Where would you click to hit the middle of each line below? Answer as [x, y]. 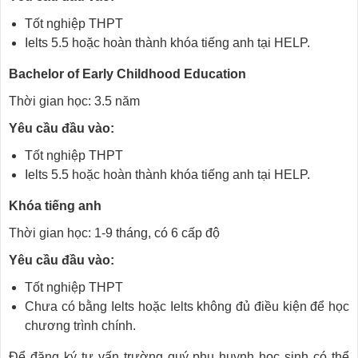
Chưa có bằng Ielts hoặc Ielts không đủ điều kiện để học [187, 306]
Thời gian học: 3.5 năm [74, 101]
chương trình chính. [80, 326]
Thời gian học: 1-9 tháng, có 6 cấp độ [114, 233]
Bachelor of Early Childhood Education [127, 74]
